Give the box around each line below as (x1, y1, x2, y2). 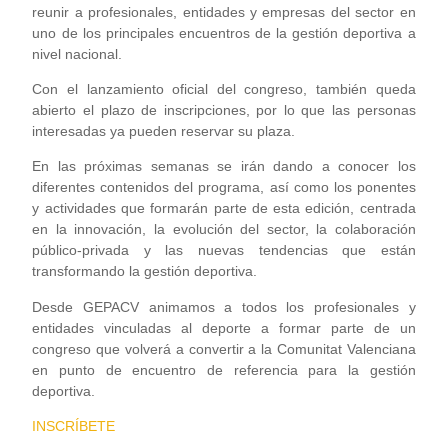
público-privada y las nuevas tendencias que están (32, 242, 416, 259)
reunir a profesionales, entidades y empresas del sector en (32, 3, 416, 20)
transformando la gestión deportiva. (32, 263, 258, 280)
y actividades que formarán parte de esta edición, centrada (32, 200, 416, 217)
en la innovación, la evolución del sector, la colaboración (32, 221, 416, 238)
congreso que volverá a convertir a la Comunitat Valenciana (32, 340, 416, 357)
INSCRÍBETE (32, 418, 116, 435)
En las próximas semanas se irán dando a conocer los (32, 158, 416, 175)
